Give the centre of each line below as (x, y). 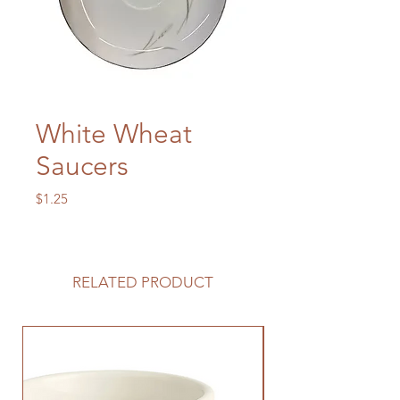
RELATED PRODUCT (143, 282)
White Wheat (114, 134)
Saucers (82, 166)
